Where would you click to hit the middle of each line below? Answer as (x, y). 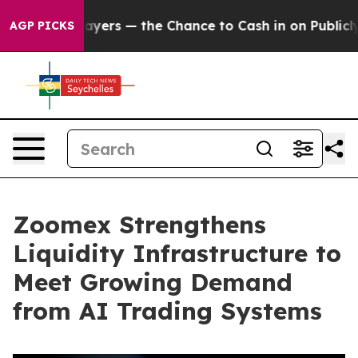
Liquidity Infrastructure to (177, 253)
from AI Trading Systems (167, 311)
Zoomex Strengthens (139, 225)
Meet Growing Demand (153, 282)
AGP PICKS (42, 26)
